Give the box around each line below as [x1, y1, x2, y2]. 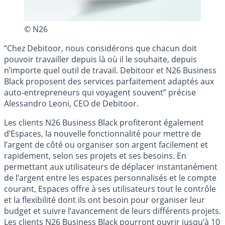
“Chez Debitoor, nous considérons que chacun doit [4, 43, 197, 54]
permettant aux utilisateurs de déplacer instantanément [4, 161, 217, 173]
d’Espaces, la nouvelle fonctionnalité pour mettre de [4, 128, 201, 140]
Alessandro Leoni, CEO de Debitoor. [4, 98, 139, 109]
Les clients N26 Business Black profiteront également [4, 117, 204, 129]
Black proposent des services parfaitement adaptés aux [4, 76, 214, 87]
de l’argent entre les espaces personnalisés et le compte [4, 172, 216, 184]
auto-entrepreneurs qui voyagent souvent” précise [4, 87, 196, 98]
